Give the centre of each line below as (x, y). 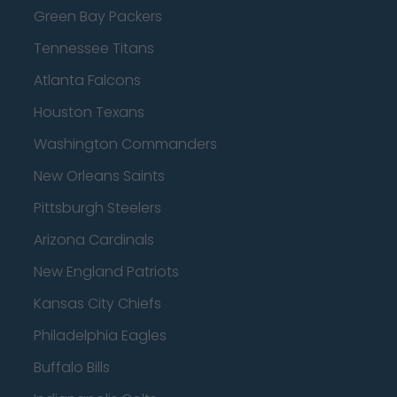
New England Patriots (106, 272)
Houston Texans (89, 112)
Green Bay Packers (98, 16)
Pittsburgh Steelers (97, 208)
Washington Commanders (125, 144)
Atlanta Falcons (87, 80)
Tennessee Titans (94, 48)
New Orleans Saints (99, 176)
